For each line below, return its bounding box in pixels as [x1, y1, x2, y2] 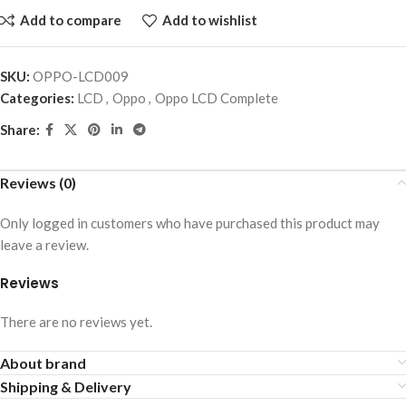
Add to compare [19, 12, 121, 29]
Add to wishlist [161, 12, 257, 29]
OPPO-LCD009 [33, 67, 129, 84]
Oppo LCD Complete [155, 89, 278, 106]
